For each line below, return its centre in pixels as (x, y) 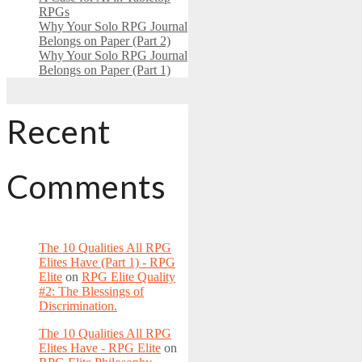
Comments (86, 187)
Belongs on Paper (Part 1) (105, 69)
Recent (59, 132)
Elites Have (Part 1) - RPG (107, 263)
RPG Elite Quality (128, 277)
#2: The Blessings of (91, 292)
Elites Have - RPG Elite (100, 348)
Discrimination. (78, 306)
